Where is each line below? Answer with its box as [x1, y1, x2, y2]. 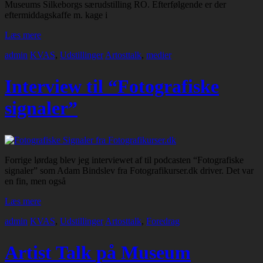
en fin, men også [5, 176, 66, 186]
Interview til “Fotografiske [5, 76, 219, 97]
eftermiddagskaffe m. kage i [5, 9, 107, 20]
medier [146, 49, 171, 60]
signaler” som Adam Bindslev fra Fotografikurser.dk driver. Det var [5, 165, 254, 176]
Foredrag [146, 215, 180, 226]
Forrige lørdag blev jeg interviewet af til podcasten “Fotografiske [5, 154, 244, 165]
